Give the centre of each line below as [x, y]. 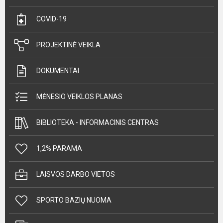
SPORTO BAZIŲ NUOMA [74, 200]
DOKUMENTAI [58, 71]
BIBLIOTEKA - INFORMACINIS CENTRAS [98, 122]
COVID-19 [52, 19]
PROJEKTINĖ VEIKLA [68, 45]
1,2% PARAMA [59, 148]
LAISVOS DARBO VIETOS [76, 174]
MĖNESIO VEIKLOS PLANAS [79, 97]
